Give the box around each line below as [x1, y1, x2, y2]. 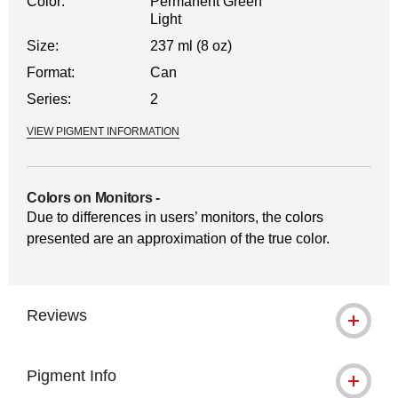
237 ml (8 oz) [150, 38, 233, 53]
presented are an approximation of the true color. [27, 231, 330, 246]
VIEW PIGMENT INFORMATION [27, 125, 179, 138]
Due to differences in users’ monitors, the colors [27, 210, 323, 225]
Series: [27, 92, 71, 107]
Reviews [27, 306, 87, 324]
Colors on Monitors [27, 190, 153, 205]
